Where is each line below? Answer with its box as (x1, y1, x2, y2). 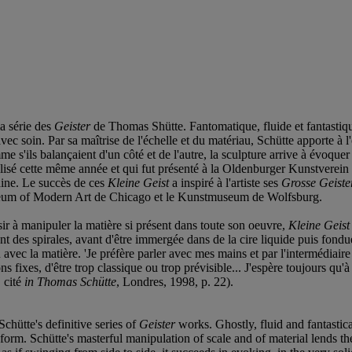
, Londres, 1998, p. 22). (116, 274, 233, 288)
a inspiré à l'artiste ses (169, 175, 281, 189)
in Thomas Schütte (24, 274, 116, 288)
